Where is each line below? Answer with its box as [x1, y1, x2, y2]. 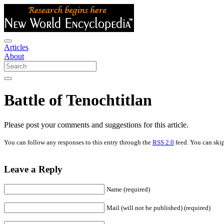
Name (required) [106, 185, 150, 193]
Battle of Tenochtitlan [4, 91, 152, 109]
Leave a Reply [4, 163, 62, 174]
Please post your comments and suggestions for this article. [4, 120, 188, 129]
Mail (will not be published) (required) [106, 204, 210, 212]
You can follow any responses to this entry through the [4, 138, 152, 146]
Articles [4, 43, 28, 51]
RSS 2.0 [152, 138, 174, 146]
